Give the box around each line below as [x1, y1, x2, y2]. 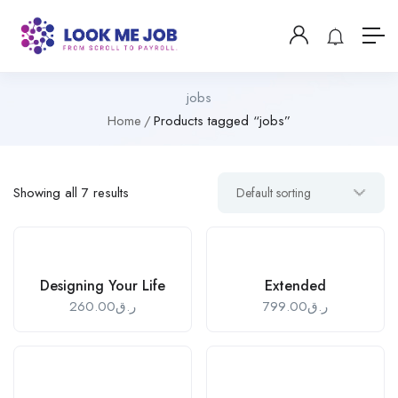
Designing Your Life [40, 275, 165, 296]
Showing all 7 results [13, 182, 129, 203]
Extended [265, 275, 326, 296]
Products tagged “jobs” [154, 110, 291, 131]
